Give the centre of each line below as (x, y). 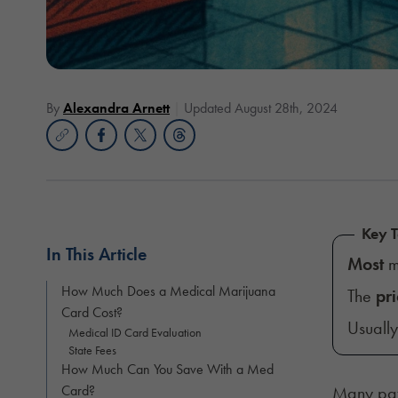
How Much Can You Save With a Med (167, 369)
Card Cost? (92, 312)
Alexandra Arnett (116, 107)
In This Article (96, 254)
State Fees (92, 350)
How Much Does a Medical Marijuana (168, 291)
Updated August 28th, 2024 (261, 107)
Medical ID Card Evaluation (135, 332)
